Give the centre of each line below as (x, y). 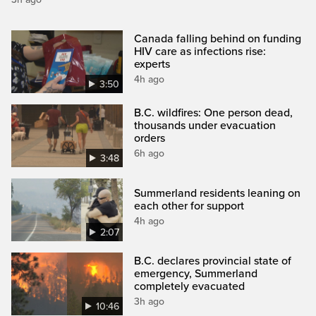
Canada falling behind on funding (218, 38)
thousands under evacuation (205, 125)
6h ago (150, 153)
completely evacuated (190, 286)
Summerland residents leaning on (218, 193)
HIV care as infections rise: (200, 51)
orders (150, 138)
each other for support (189, 206)
